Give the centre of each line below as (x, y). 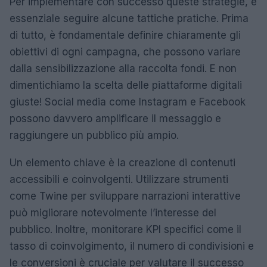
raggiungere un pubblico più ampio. (94, 135)
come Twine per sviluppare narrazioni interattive (125, 196)
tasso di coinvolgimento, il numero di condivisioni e (132, 246)
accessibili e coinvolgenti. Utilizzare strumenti (119, 179)
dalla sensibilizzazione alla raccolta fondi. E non (123, 69)
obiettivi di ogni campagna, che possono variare (125, 52)
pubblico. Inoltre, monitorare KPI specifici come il (125, 229)
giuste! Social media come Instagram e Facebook (128, 102)
